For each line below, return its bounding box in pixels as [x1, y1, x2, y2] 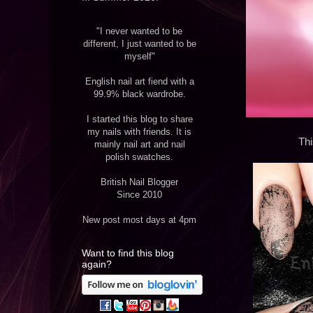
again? [82, 259, 112, 270]
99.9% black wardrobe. [93, 89, 186, 100]
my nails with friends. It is [87, 126, 191, 138]
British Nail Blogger [101, 177, 178, 188]
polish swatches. [105, 152, 173, 163]
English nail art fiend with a [85, 76, 194, 87]
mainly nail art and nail [94, 139, 185, 150]
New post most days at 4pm [82, 214, 196, 226]
